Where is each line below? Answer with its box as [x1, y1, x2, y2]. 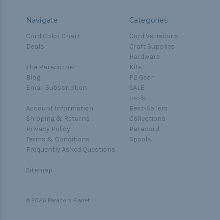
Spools [129, 135, 151, 143]
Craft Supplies [129, 42, 175, 51]
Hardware [129, 52, 160, 61]
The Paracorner [26, 62, 76, 71]
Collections [129, 114, 165, 123]
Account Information [26, 104, 93, 112]
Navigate [26, 16, 58, 25]
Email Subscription [26, 83, 87, 92]
